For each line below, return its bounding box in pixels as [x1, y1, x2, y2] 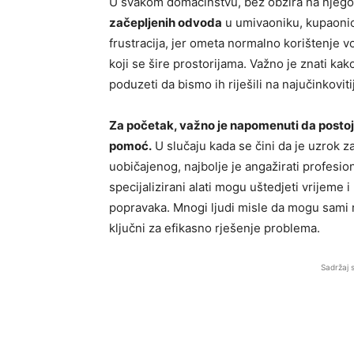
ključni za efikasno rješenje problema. [109, 220, 320, 235]
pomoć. [109, 138, 152, 153]
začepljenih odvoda [109, 15, 222, 30]
